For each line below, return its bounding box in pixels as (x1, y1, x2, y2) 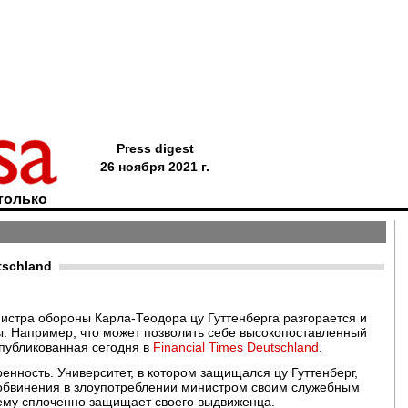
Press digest (116, 141, 194, 156)
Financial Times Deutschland (153, 340, 319, 354)
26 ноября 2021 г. (100, 159, 209, 174)
